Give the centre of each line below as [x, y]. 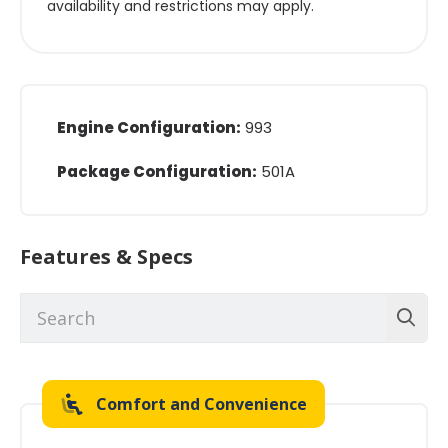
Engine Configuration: [149, 127]
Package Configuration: [157, 171]
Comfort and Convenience [201, 403]
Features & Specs [106, 256]
